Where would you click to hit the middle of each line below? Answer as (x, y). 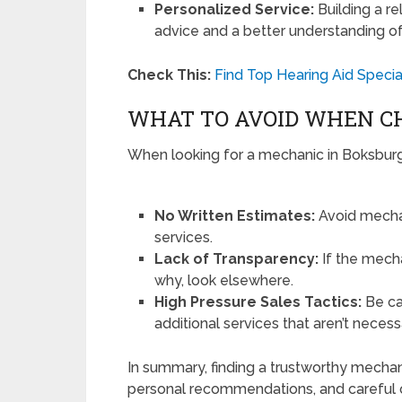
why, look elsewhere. (224, 281)
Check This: (169, 75)
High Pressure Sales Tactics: (258, 302)
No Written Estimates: (235, 216)
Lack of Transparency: (237, 259)
